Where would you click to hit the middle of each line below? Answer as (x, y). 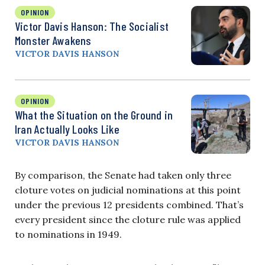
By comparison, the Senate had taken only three (123, 175)
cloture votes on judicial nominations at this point (128, 190)
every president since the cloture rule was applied (128, 219)
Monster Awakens (53, 40)
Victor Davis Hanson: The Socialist (92, 26)
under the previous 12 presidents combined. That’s (129, 204)
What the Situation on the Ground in (94, 114)
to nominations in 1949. (68, 234)
